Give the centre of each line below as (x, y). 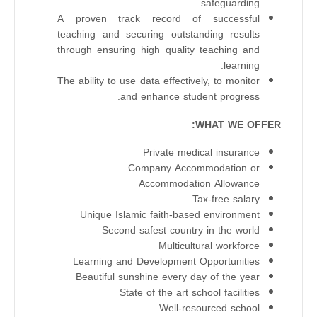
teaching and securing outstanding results (158, 35)
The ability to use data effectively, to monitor (158, 81)
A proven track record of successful (158, 19)
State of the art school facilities (190, 293)
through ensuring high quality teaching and (158, 50)
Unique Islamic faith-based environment (170, 215)
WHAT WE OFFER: (238, 125)
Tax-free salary (226, 200)
